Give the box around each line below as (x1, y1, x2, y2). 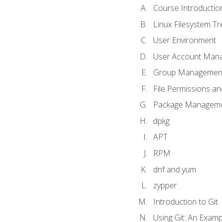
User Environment (153, 35, 216, 46)
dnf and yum (153, 164, 196, 175)
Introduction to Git (153, 196, 218, 207)
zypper (153, 180, 177, 191)
